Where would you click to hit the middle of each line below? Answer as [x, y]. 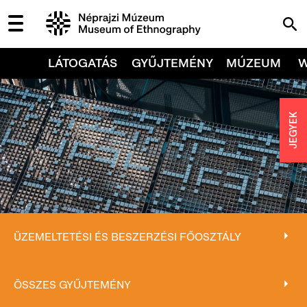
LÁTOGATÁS [83, 63]
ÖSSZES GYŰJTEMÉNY [72, 285]
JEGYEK [293, 130]
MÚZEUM [253, 63]
